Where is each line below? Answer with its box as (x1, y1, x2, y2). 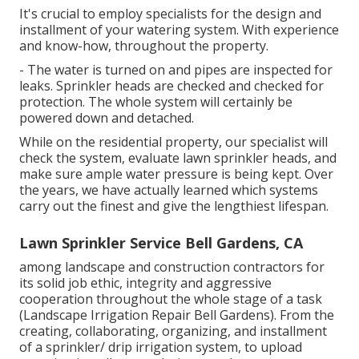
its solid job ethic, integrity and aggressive (19, 273, 272, 292)
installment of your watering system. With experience (19, 20, 339, 38)
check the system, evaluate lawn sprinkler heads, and (19, 148, 337, 167)
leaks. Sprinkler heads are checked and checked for (19, 76, 324, 95)
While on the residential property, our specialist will (19, 132, 328, 151)
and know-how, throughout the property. (19, 36, 268, 54)
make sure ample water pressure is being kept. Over (19, 164, 333, 183)
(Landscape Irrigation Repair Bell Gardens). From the (19, 305, 334, 324)
